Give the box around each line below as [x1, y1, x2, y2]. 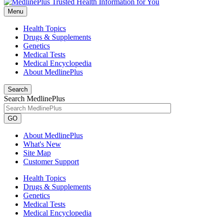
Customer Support [23, 157, 79, 166]
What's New [23, 140, 61, 148]
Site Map [23, 149, 51, 157]
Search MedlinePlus [4, 94, 65, 103]
